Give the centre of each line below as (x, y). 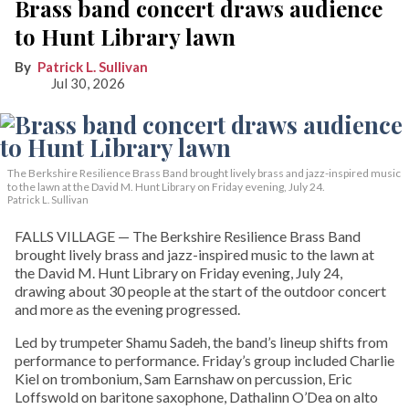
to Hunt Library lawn (125, 36)
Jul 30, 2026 (88, 83)
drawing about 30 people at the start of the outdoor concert (200, 290)
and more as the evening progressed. (127, 309)
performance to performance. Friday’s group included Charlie (204, 360)
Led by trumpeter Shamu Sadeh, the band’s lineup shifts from (201, 341)
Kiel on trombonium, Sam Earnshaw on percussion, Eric (184, 378)
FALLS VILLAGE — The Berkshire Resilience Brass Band (188, 236)
